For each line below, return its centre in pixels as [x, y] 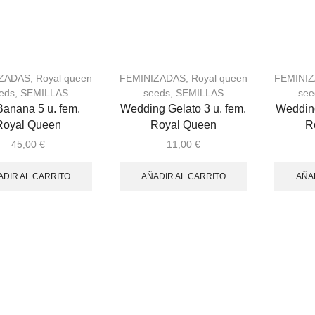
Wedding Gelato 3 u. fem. [184, 109]
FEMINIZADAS [152, 78]
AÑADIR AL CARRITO [183, 176]
